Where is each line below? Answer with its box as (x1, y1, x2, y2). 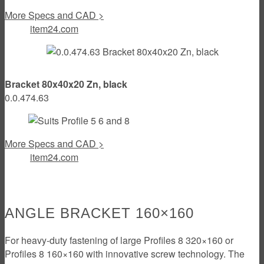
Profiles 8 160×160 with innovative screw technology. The (5, 246, 245, 260)
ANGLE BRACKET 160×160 (5, 204, 194, 221)
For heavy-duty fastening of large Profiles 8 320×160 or (5, 233, 233, 247)
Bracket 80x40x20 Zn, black (5, 77, 127, 91)
